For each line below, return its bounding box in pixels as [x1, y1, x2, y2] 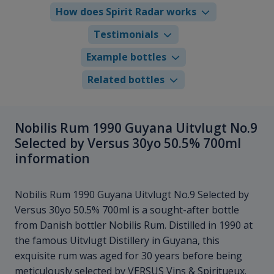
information [15, 150, 90, 168]
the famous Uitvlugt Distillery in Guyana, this [15, 234, 220, 248]
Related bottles [87, 73, 165, 87]
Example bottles [86, 50, 166, 64]
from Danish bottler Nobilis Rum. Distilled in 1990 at [15, 218, 253, 232]
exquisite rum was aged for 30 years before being [15, 249, 242, 263]
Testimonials [94, 28, 159, 42]
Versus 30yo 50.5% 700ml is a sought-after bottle [15, 203, 239, 217]
